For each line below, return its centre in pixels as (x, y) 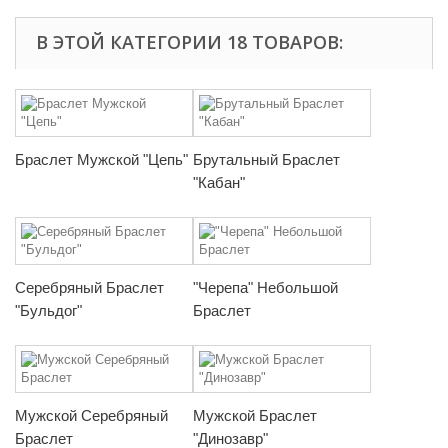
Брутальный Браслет (266, 159)
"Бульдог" (48, 310)
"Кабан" (219, 182)
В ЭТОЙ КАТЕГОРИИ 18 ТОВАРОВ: (189, 41)
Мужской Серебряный (91, 415)
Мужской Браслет (255, 415)
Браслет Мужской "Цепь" (101, 159)
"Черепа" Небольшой (265, 287)
